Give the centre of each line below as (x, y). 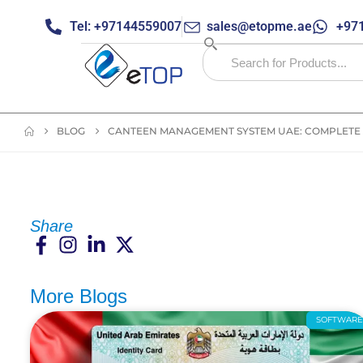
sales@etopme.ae (260, 27)
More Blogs (79, 296)
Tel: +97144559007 (126, 27)
